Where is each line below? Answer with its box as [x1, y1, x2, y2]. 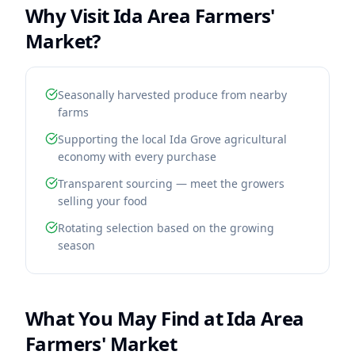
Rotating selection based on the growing [58, 220, 274, 235]
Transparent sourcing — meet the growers [58, 176, 284, 191]
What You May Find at [25, 305, 227, 331]
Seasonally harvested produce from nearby [58, 87, 287, 102]
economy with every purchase [58, 149, 216, 164]
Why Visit [25, 2, 114, 29]
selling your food [58, 193, 147, 208]
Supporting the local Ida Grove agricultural [58, 132, 287, 147]
